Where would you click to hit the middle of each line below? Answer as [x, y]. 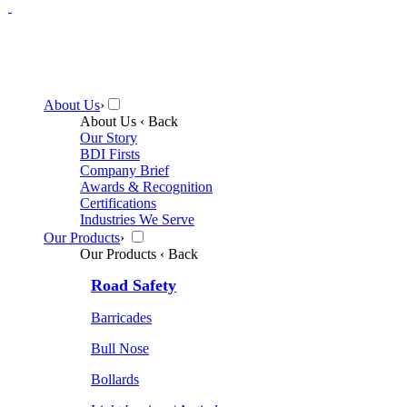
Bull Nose [120, 348]
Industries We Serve [137, 219]
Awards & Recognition [146, 186]
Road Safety [134, 285]
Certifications [118, 203]
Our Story [109, 137]
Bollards [115, 379]
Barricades [121, 317]
